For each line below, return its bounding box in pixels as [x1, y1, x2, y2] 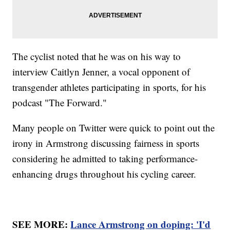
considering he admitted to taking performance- [12, 152, 198, 165]
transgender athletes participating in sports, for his [12, 81, 206, 94]
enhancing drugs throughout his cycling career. [12, 167, 200, 181]
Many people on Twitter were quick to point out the [12, 121, 215, 135]
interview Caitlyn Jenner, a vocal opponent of [12, 65, 190, 79]
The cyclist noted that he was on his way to [12, 50, 181, 63]
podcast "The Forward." [12, 96, 107, 109]
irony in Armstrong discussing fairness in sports [12, 137, 200, 150]
